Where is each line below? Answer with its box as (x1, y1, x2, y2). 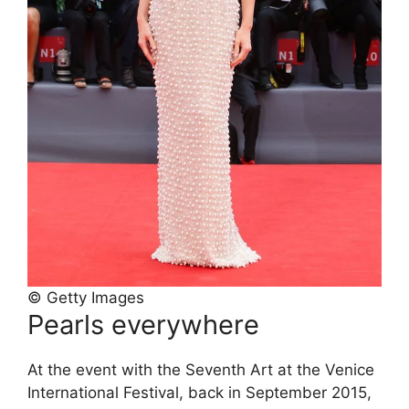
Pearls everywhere (27, 309, 259, 341)
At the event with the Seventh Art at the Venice (27, 361, 374, 380)
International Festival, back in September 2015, (27, 383, 372, 403)
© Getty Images (27, 288, 144, 308)
